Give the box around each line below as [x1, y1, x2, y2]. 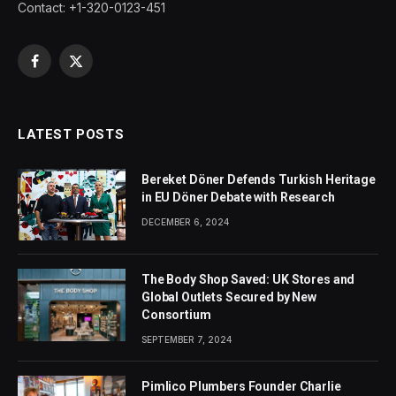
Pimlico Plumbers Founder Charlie [141, 379, 341, 394]
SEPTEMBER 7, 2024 [141, 334, 232, 346]
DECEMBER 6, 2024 [141, 217, 229, 228]
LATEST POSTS [18, 126, 125, 143]
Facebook [33, 61, 94, 77]
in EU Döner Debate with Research [141, 190, 335, 205]
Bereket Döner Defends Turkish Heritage [141, 172, 376, 187]
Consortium [141, 308, 211, 323]
